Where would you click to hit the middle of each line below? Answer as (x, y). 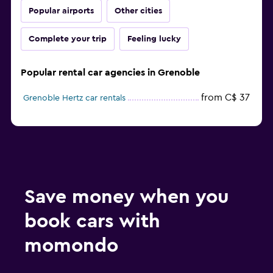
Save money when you (127, 197)
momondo (71, 246)
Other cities (138, 11)
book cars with (92, 222)
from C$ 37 (225, 98)
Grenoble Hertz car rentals (74, 98)
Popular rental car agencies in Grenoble (110, 73)
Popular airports (61, 11)
